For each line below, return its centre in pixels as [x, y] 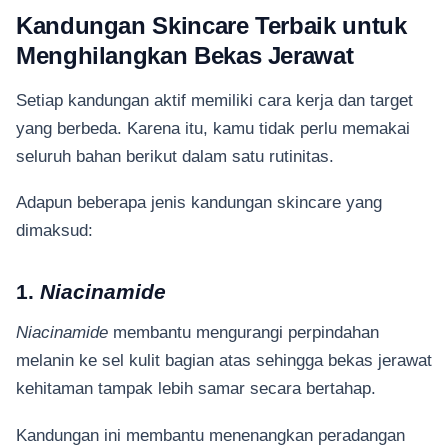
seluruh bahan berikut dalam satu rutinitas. [175, 155]
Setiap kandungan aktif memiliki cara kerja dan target [214, 99]
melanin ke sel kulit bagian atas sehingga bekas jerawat [224, 360]
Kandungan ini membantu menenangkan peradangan [210, 434]
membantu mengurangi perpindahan [243, 332]
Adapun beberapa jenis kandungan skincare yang [199, 201]
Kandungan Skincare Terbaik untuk [211, 26]
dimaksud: [54, 229]
